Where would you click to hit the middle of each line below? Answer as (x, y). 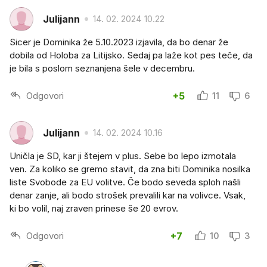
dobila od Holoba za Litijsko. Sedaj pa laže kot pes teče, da (131, 55)
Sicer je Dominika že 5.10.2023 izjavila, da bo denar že (119, 42)
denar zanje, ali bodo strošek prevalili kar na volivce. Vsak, (128, 195)
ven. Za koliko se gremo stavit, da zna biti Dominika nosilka (130, 169)
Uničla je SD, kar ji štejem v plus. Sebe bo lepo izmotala (123, 156)
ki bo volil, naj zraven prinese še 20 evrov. (94, 209)
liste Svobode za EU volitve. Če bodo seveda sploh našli (125, 182)
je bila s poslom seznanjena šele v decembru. (102, 69)
